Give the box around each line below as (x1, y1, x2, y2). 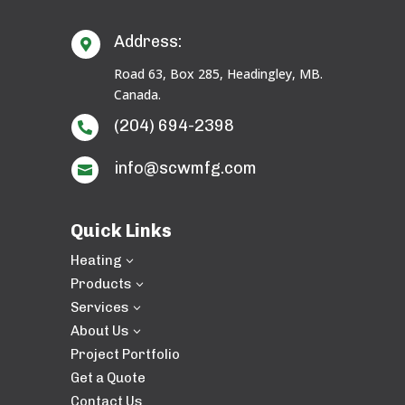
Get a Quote (71, 370, 146, 387)
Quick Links (71, 220, 173, 242)
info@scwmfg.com (113, 158, 257, 179)
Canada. (113, 86, 161, 104)
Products (71, 276, 133, 293)
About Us (71, 323, 130, 340)
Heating (71, 252, 123, 269)
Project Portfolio (71, 346, 181, 363)
